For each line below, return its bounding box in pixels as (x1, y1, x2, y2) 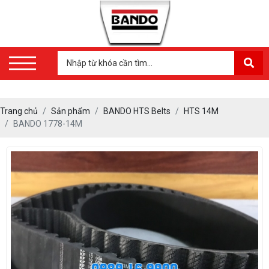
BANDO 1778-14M (13, 119, 82, 129)
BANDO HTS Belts (103, 106, 171, 116)
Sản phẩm (51, 106, 90, 116)
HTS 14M (184, 106, 219, 116)
